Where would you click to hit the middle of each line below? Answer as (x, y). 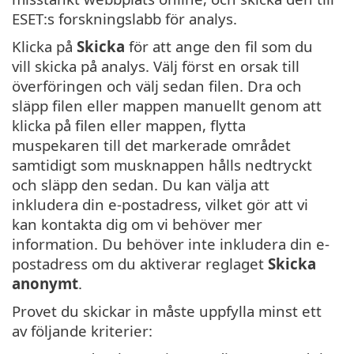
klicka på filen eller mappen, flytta (129, 126)
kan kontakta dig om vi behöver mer (137, 224)
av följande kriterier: (82, 331)
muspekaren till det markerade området (151, 145)
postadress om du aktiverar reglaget (140, 264)
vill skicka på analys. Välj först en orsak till (156, 66)
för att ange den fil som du (219, 47)
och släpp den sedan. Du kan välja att (141, 185)
